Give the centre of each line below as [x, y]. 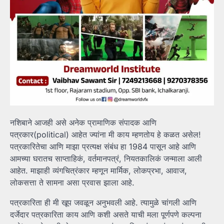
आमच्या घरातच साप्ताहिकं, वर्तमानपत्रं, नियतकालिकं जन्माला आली [106, 159]
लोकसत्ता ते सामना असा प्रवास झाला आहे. [72, 183]
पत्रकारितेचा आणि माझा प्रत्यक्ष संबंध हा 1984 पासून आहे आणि [103, 147]
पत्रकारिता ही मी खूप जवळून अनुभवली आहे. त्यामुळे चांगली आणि [103, 203]
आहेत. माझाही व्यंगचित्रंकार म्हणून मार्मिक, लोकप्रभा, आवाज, [98, 171]
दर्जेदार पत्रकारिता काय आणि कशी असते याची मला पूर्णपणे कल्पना [106, 215]
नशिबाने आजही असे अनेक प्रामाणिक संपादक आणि [83, 123]
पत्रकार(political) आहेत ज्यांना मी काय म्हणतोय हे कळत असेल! [105, 135]
